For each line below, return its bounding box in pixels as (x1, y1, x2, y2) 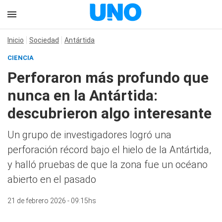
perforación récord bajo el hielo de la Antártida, (7, 144, 211, 156)
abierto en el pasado (7, 173, 96, 185)
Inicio (7, 36, 24, 44)
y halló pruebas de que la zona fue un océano (7, 159, 208, 170)
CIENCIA (7, 54, 34, 61)
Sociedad (29, 36, 59, 44)
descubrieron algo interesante (7, 105, 212, 122)
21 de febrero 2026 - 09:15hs (7, 197, 96, 205)
